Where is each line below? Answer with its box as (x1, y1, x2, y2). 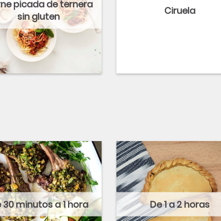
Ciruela (164, 4, 195, 17)
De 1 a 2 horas (149, 198, 210, 211)
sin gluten (17, 10, 60, 23)
